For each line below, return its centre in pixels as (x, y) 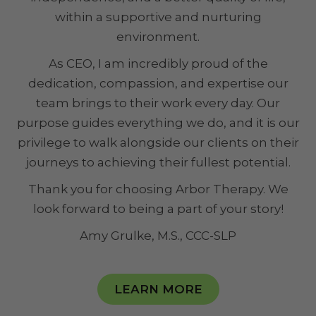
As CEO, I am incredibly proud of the (158, 64)
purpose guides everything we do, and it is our (158, 123)
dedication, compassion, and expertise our (158, 84)
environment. (158, 37)
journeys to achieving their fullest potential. (158, 163)
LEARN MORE (158, 290)
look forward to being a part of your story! (158, 209)
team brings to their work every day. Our (158, 103)
